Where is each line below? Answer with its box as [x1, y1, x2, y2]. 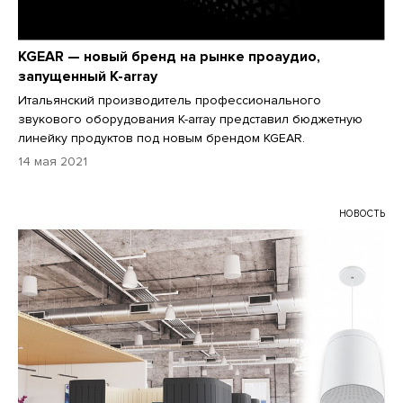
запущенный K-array [18, 67, 157, 86]
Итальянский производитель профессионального [18, 93, 321, 109]
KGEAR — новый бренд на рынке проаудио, [18, 48, 320, 67]
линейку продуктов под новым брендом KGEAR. [18, 130, 305, 147]
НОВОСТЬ [339, 208, 385, 220]
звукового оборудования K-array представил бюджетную [18, 112, 363, 128]
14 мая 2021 [18, 154, 87, 170]
